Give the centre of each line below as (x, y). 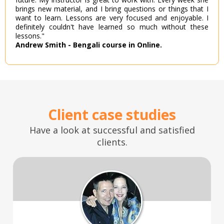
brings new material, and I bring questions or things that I (112, 9)
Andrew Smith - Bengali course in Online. (89, 45)
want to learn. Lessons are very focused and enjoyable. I (112, 18)
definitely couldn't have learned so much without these (112, 27)
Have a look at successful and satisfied (112, 130)
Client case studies (112, 115)
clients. (112, 142)
